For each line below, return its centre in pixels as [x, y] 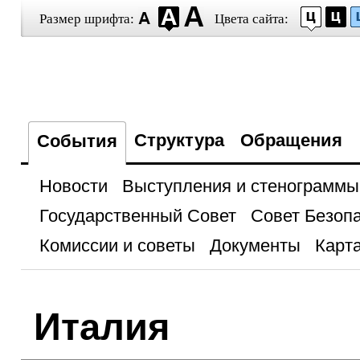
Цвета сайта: [251, 19]
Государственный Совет [137, 216]
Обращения [291, 140]
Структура [179, 140]
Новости [73, 186]
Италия [101, 327]
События [77, 141]
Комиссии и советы [117, 245]
